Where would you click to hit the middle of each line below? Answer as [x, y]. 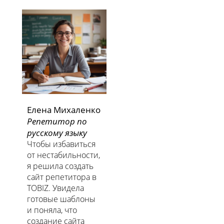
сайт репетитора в [62, 177]
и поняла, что [52, 210]
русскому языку [58, 133]
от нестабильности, [63, 155]
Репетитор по [57, 121]
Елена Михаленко [64, 110]
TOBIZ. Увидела [55, 188]
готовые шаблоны [61, 199]
